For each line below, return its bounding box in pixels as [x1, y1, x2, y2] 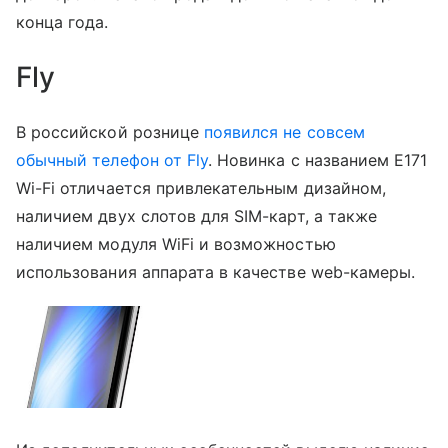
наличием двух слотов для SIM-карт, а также [16, 205, 378, 226]
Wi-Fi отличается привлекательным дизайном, [16, 177, 387, 198]
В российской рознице [16, 121, 205, 142]
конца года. [16, 11, 109, 32]
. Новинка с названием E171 [208, 149, 428, 170]
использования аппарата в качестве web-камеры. [16, 261, 416, 282]
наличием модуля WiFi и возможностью [16, 233, 336, 254]
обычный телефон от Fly [16, 149, 209, 170]
